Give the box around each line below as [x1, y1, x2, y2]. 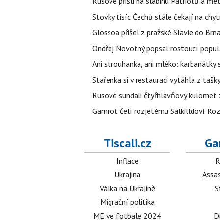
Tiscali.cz [103, 136, 151, 151]
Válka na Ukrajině [99, 183, 155, 193]
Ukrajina [114, 169, 140, 179]
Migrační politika [100, 197, 155, 207]
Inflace [116, 156, 138, 165]
